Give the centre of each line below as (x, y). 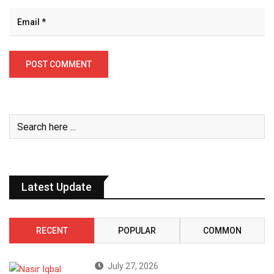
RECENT (52, 231)
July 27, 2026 (133, 266)
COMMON (222, 231)
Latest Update (57, 187)
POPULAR (137, 231)
